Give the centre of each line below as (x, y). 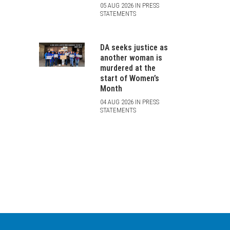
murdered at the (128, 68)
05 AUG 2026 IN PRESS (129, 5)
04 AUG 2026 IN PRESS (129, 102)
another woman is (131, 58)
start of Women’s (129, 78)
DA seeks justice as (134, 47)
